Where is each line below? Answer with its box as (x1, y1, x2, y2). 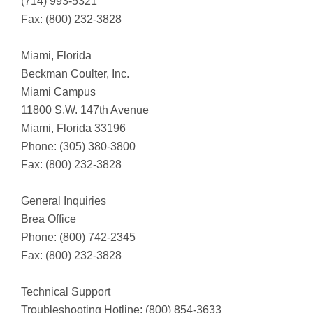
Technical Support (21, 285, 110, 298)
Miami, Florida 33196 (21, 122, 126, 134)
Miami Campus (21, 85, 96, 98)
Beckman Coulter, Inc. (21, 67, 129, 80)
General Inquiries (21, 194, 106, 207)
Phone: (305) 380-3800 (21, 140, 136, 152)
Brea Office (21, 212, 76, 225)
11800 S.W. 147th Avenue (21, 103, 149, 116)
